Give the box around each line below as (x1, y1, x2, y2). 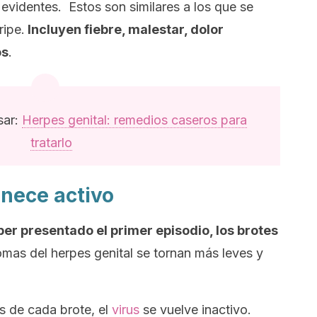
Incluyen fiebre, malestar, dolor (25, 22, 224, 37)
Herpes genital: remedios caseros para (21, 113, 247, 127)
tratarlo (30, 135, 72, 150)
